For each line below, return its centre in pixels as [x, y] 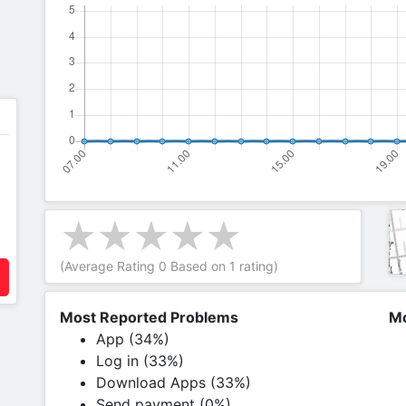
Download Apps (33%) [174, 382]
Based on [198, 266]
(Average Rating [109, 266]
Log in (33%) [140, 361]
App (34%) [133, 339]
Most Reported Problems [149, 317]
